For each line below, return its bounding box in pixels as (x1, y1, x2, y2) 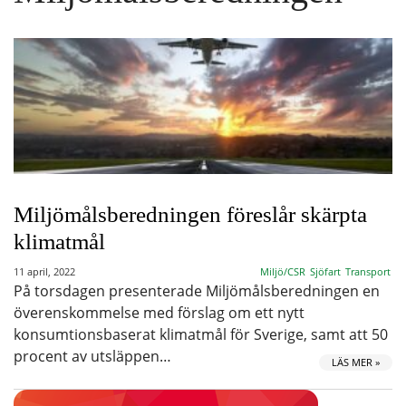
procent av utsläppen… (14, 346, 171, 366)
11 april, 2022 (14, 265, 75, 278)
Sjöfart (310, 265, 341, 278)
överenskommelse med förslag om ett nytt (14, 303, 304, 323)
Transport (345, 265, 391, 278)
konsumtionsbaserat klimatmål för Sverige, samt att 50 (14, 324, 388, 344)
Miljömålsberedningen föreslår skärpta (14, 202, 367, 227)
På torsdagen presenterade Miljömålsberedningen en (14, 281, 380, 301)
